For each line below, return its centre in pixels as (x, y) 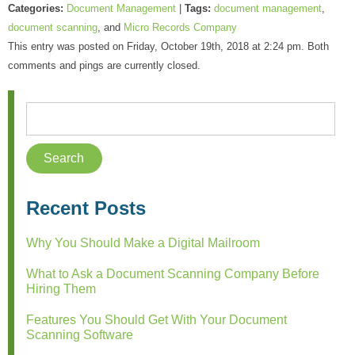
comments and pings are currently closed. (104, 65)
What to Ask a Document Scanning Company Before (173, 274)
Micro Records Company (180, 27)
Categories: (36, 8)
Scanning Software (80, 335)
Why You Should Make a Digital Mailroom (143, 243)
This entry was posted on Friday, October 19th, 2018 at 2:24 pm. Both (168, 46)
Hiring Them (61, 289)
